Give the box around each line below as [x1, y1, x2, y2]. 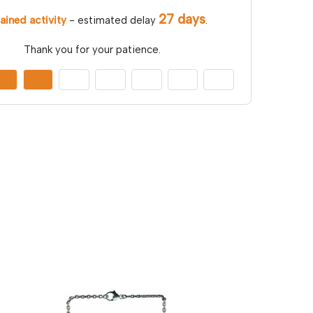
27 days [158, 10, 205, 27]
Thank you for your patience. [24, 43, 161, 56]
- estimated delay [66, 13, 159, 27]
